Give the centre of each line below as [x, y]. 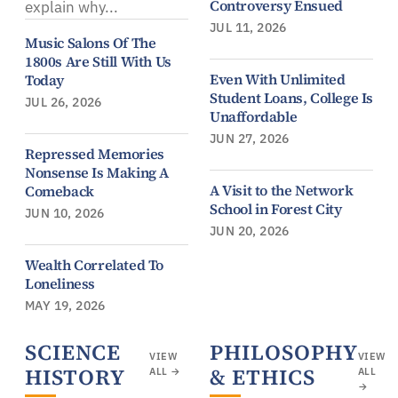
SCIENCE [73, 352]
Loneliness [60, 283]
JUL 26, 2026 [64, 102]
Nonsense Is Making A [97, 172]
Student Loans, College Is [292, 97]
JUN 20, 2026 [250, 231]
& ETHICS [263, 377]
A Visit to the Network [282, 190]
